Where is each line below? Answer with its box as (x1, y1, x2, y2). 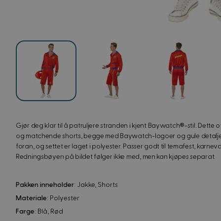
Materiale (16, 195, 47, 202)
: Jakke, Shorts (74, 182, 118, 188)
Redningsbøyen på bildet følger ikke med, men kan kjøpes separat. (16, 153, 216, 160)
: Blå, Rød (35, 208, 63, 215)
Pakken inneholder (16, 182, 74, 188)
